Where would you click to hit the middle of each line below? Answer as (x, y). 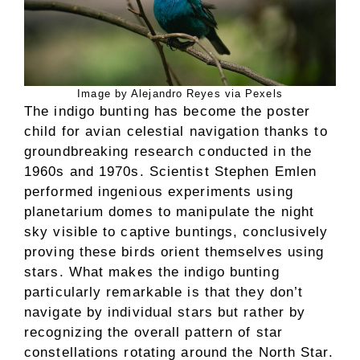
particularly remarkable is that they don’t (164, 292)
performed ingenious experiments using (159, 192)
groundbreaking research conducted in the (168, 151)
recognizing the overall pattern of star (153, 332)
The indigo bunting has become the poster (168, 111)
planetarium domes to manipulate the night (170, 212)
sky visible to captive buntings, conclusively (176, 232)
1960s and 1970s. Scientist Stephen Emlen (171, 172)
